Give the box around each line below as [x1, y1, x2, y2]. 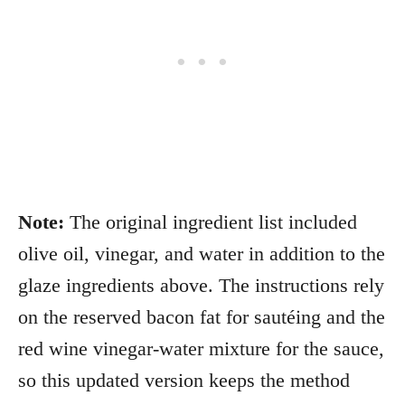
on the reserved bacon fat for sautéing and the [18, 305, 385, 328]
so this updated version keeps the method [18, 368, 350, 391]
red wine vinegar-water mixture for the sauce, [18, 336, 384, 360]
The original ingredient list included [64, 210, 357, 233]
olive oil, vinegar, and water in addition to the [18, 241, 385, 265]
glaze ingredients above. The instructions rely [18, 273, 384, 297]
